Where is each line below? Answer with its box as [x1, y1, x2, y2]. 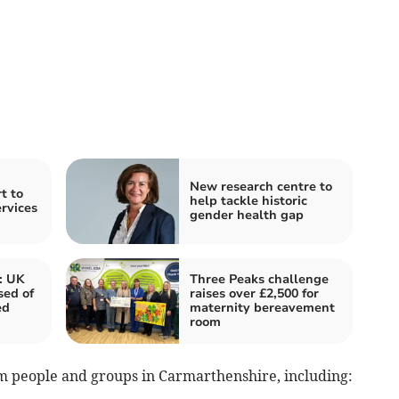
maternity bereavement [190, 299, 335, 317]
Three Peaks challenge [190, 271, 329, 289]
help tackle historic [190, 192, 307, 210]
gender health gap [190, 207, 304, 224]
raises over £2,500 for [190, 285, 319, 303]
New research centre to [190, 178, 332, 196]
